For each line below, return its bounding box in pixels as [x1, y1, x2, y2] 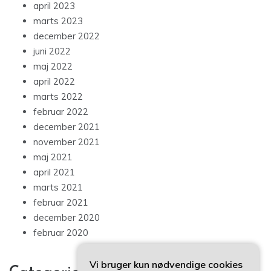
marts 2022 [33, 91, 83, 103]
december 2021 [33, 121, 100, 133]
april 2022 [33, 76, 75, 88]
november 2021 [33, 136, 100, 148]
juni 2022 [33, 45, 71, 57]
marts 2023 [33, 15, 83, 27]
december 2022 [33, 30, 100, 42]
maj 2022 [33, 60, 73, 73]
